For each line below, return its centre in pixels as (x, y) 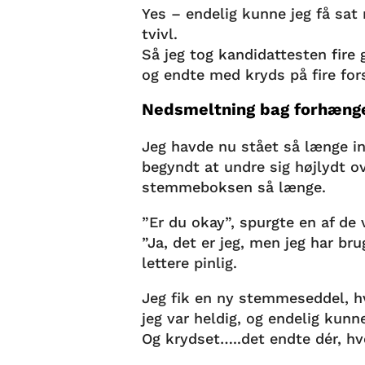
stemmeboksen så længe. (234, 187)
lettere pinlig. (190, 262)
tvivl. (160, 33)
